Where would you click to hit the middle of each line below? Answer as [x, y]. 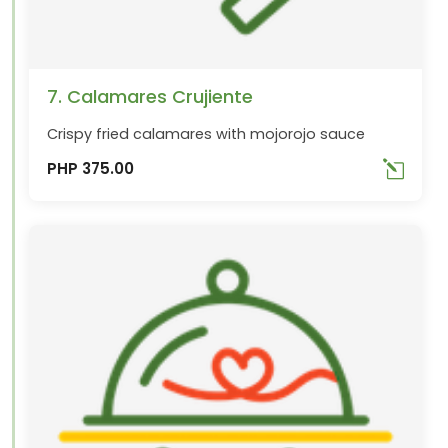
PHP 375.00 [91, 169]
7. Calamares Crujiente [150, 96]
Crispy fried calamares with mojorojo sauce [206, 133]
